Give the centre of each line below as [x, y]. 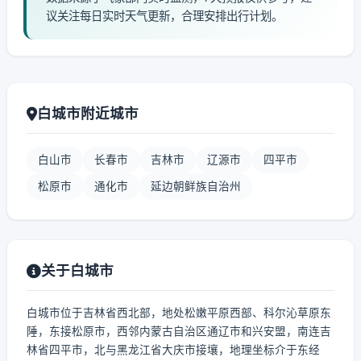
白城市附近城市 [88, 113]
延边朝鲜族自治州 [196, 186]
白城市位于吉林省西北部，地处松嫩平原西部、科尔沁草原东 [179, 313]
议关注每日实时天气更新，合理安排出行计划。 [164, 16]
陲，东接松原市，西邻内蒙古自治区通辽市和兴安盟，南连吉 [179, 331]
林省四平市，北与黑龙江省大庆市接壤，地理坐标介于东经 [173, 350]
